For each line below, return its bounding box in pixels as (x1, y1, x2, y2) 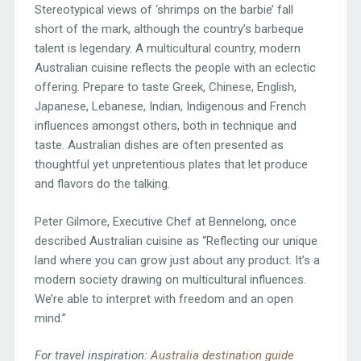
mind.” (34, 310, 66, 326)
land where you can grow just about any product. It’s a (34, 252, 320, 268)
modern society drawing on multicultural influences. (34, 272, 306, 287)
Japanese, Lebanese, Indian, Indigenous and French (34, 99, 306, 114)
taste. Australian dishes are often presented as (34, 138, 284, 153)
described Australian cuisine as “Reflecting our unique (34, 233, 317, 248)
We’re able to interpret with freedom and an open (34, 291, 293, 306)
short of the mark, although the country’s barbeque (34, 22, 304, 37)
